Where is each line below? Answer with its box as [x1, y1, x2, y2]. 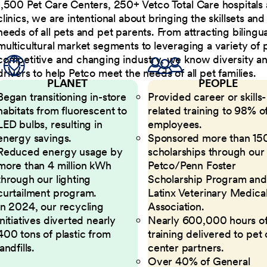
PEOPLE [198, 76, 238, 90]
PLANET [46, 76, 88, 90]
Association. [147, 199, 204, 213]
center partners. [147, 240, 225, 254]
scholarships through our [147, 144, 265, 159]
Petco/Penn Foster [147, 158, 236, 172]
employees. [147, 117, 203, 131]
